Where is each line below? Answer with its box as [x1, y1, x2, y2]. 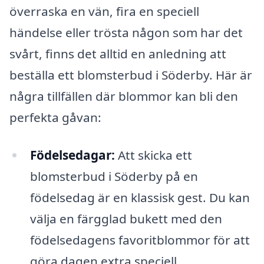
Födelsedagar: [29, 146, 115, 163]
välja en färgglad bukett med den [29, 210, 222, 227]
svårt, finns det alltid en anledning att [9, 45, 226, 62]
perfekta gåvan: [9, 109, 101, 126]
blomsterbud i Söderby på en [29, 167, 198, 184]
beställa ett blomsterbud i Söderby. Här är [9, 67, 252, 84]
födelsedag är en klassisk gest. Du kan [29, 189, 250, 206]
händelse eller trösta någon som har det [9, 24, 243, 41]
